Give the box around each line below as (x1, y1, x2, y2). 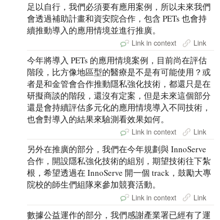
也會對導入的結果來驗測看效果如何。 (27, 113, 169, 125)
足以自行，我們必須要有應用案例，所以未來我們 (27, 1, 211, 13)
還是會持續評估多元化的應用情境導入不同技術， (27, 102, 211, 113)
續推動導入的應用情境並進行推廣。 (27, 25, 161, 36)
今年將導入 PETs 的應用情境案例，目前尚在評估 (27, 55, 207, 66)
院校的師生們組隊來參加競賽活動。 (27, 179, 161, 191)
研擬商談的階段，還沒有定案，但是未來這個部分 (27, 90, 211, 102)
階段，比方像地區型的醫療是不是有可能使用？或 (27, 66, 211, 78)
